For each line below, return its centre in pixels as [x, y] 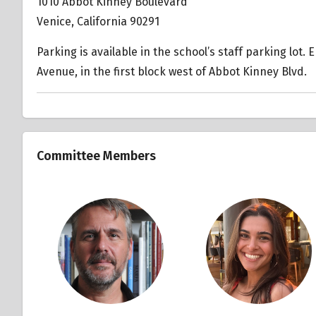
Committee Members [96, 156]
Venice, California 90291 [98, 21]
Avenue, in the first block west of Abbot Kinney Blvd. [172, 71]
